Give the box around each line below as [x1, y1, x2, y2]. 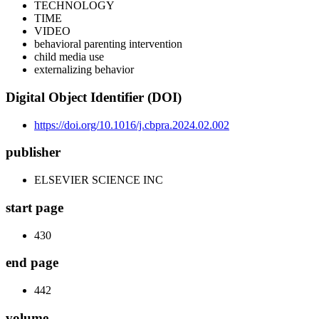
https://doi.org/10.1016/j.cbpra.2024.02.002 [34, 118, 229, 131]
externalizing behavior [34, 63, 134, 76]
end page [6, 255, 58, 271]
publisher [6, 145, 61, 160]
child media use [34, 51, 104, 63]
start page [6, 199, 63, 215]
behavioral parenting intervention [34, 38, 182, 51]
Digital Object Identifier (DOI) [6, 90, 182, 105]
